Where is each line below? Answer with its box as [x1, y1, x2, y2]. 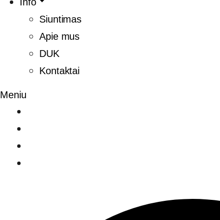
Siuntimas [39, 13, 82, 25]
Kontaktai [39, 65, 80, 76]
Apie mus [39, 30, 80, 42]
